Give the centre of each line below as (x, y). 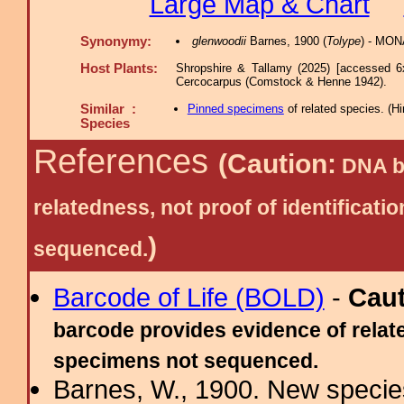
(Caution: (277, 164)
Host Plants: (119, 69)
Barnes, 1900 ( (286, 41)
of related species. (335, 109)
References (126, 161)
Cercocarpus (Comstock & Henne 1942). (281, 82)
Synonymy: (116, 41)
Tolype (343, 41)
